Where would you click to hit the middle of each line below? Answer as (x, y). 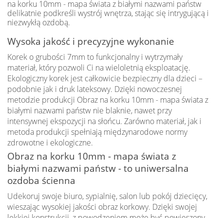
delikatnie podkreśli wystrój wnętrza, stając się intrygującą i (108, 13)
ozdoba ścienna (41, 180)
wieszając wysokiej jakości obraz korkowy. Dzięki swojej (102, 207)
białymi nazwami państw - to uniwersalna (98, 168)
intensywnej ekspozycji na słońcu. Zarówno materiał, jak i (104, 121)
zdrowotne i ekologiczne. (50, 142)
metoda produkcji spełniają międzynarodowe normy (97, 132)
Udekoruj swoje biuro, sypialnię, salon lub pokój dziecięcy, (107, 196)
